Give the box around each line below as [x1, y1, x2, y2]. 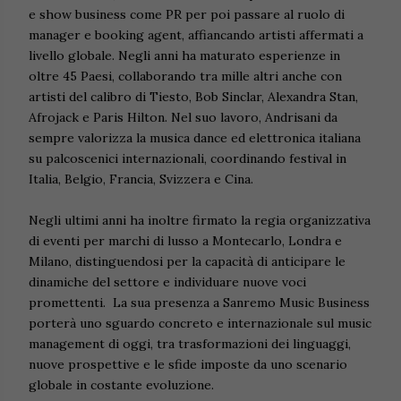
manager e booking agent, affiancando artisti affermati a [29, 27, 363, 44]
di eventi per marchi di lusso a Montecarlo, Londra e [29, 233, 342, 250]
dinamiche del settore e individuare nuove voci [29, 274, 306, 291]
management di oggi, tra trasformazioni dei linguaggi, [29, 336, 351, 353]
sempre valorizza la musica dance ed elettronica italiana [29, 130, 361, 147]
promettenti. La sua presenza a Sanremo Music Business [29, 294, 370, 311]
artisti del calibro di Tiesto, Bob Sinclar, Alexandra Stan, [29, 89, 358, 106]
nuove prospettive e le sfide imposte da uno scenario [29, 356, 347, 373]
